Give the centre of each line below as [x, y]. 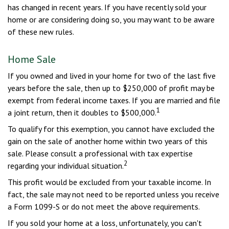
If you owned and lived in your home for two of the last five [112, 76]
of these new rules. [41, 32]
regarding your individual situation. [66, 166]
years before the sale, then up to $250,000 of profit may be [111, 88]
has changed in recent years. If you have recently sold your [107, 7]
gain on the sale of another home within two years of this [108, 141]
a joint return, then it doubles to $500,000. [82, 112]
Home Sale [32, 59]
